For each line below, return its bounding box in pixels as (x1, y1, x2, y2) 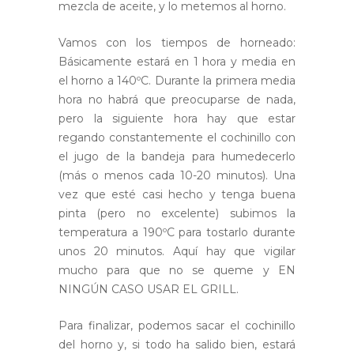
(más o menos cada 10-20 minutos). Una (58, 168, 296, 183)
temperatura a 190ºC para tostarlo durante (58, 225, 296, 240)
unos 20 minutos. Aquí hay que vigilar (58, 244, 296, 259)
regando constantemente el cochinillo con (58, 130, 296, 145)
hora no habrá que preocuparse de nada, (58, 92, 296, 107)
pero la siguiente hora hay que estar (58, 111, 296, 126)
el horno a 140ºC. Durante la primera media (58, 73, 296, 88)
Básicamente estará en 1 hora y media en (58, 55, 296, 70)
